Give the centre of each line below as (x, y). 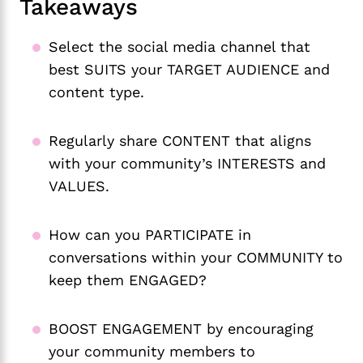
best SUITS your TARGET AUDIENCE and (189, 70)
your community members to (152, 352)
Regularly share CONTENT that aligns (180, 141)
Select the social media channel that (179, 47)
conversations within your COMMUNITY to (196, 258)
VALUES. (79, 186)
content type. (96, 92)
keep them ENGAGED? (128, 280)
